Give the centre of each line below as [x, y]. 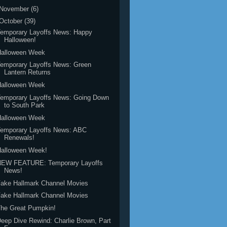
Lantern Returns [28, 72]
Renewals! [20, 138]
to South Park [25, 105]
